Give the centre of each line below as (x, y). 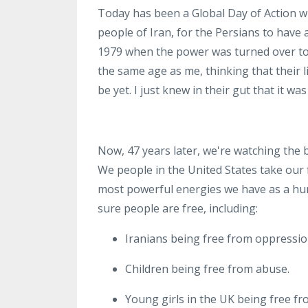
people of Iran (134, 32)
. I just (146, 90)
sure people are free (151, 208)
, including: (231, 208)
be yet (113, 90)
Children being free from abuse (206, 268)
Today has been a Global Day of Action (197, 13)
